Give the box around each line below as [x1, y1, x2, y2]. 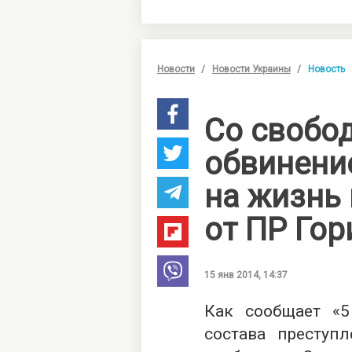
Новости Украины [212, 64, 291, 75]
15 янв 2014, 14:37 [204, 269, 288, 281]
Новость [308, 64, 345, 75]
